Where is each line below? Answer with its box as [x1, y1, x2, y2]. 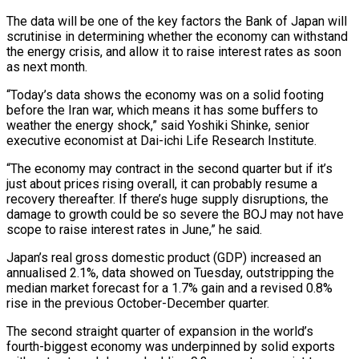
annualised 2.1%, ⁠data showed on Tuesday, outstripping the [6, 264, 334, 280]
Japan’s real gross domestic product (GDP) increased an [6, 249, 321, 265]
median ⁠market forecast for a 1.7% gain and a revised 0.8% [6, 280, 333, 296]
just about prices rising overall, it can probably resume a [6, 175, 317, 192]
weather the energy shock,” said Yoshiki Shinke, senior [6, 117, 309, 133]
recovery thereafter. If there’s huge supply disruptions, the [6, 191, 329, 207]
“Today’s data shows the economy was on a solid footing [6, 87, 324, 103]
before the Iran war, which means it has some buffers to [6, 102, 318, 118]
